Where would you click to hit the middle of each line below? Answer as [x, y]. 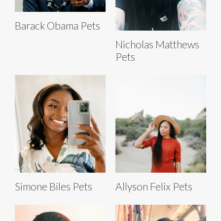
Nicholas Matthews [157, 44]
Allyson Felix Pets [154, 186]
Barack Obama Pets [57, 26]
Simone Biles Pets [54, 186]
